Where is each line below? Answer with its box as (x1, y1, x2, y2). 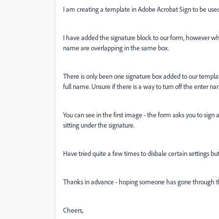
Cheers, (63, 206, 85, 214)
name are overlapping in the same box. (63, 44, 171, 52)
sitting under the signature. (63, 121, 136, 129)
